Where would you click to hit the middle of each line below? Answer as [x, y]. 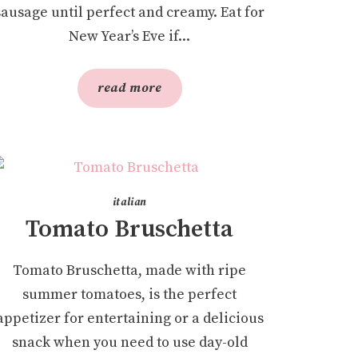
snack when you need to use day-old [129, 342]
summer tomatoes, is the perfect [130, 294]
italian [130, 202]
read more [129, 88]
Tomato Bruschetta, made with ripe [130, 270]
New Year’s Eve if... [130, 36]
